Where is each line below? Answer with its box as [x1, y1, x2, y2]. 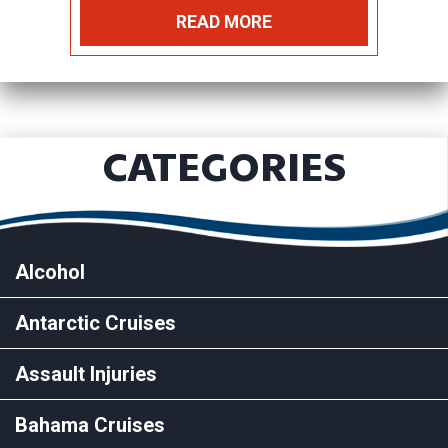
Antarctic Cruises [15, 310, 176, 335]
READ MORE [176, 11, 272, 32]
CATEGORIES [102, 140, 346, 192]
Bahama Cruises [15, 412, 165, 437]
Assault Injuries [15, 361, 157, 386]
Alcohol [15, 259, 85, 284]
